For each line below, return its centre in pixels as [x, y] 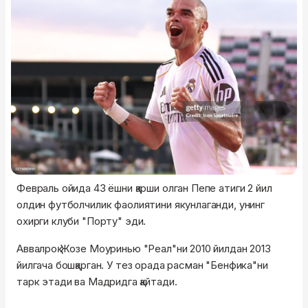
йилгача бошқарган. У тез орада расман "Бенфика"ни [142, 265]
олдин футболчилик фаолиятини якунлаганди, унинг [141, 205]
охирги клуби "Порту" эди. [81, 221]
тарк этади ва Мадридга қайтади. [97, 282]
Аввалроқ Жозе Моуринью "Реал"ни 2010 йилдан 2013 [144, 249]
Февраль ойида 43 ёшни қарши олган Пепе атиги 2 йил [144, 188]
